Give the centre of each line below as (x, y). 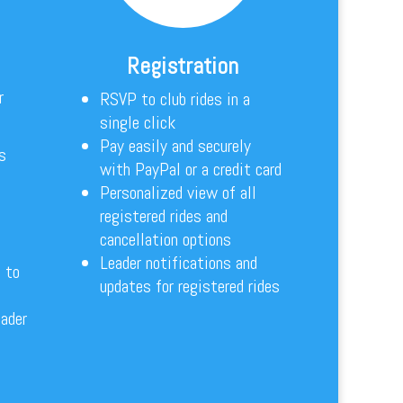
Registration (183, 66)
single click (137, 122)
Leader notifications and (178, 262)
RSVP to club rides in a (175, 99)
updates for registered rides (189, 286)
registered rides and (163, 215)
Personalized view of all (178, 192)
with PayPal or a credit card (190, 169)
